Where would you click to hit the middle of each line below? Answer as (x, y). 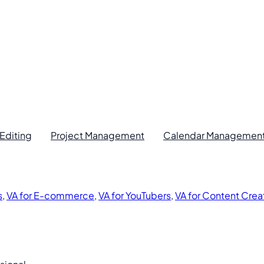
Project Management (98, 135)
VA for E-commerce (50, 195)
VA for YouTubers (135, 195)
